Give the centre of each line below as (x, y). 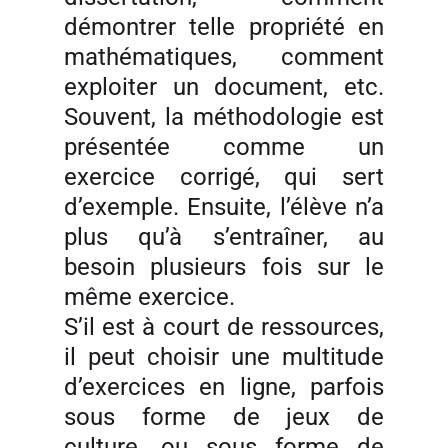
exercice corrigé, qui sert (224, 177)
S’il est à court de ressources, (224, 327)
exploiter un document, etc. (224, 87)
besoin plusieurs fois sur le (224, 267)
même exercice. (149, 297)
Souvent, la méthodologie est (224, 117)
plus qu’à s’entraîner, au (224, 237)
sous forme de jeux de (224, 417)
